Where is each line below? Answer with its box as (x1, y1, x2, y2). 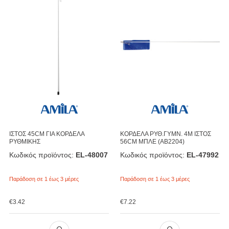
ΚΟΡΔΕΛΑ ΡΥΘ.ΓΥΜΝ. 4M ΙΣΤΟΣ (120, 130, 211, 138)
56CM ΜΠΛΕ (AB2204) (120, 138, 185, 145)
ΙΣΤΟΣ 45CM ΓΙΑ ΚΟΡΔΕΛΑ (9, 130, 84, 138)
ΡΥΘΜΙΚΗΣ (9, 138, 40, 145)
